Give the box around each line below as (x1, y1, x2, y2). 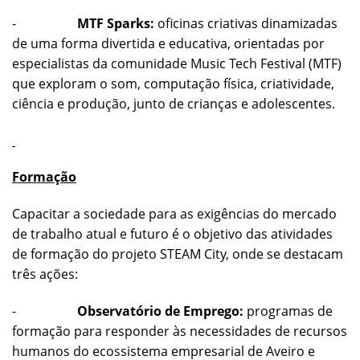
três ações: (12, 265, 78, 284)
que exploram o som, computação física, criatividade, (12, 74, 334, 92)
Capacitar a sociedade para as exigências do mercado (12, 205, 337, 223)
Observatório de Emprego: (77, 301, 243, 320)
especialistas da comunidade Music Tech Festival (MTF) (12, 54, 342, 72)
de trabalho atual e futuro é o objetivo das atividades (12, 225, 333, 243)
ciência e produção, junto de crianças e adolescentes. (12, 94, 335, 112)
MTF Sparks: (77, 14, 154, 32)
